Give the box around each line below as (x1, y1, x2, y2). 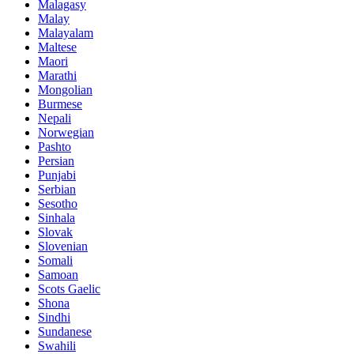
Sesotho (38, 197, 77, 211)
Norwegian (38, 126, 94, 140)
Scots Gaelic (38, 282, 100, 296)
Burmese (38, 97, 82, 111)
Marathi (38, 69, 77, 83)
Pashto (38, 140, 71, 154)
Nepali (38, 111, 71, 126)
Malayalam (38, 26, 93, 40)
